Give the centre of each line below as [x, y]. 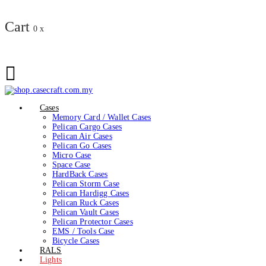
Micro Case [72, 155]
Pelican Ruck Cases [85, 202]
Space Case [72, 164]
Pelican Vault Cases [86, 212]
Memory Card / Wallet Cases [102, 117]
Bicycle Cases [76, 240]
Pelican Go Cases [82, 145]
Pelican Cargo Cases [87, 126]
